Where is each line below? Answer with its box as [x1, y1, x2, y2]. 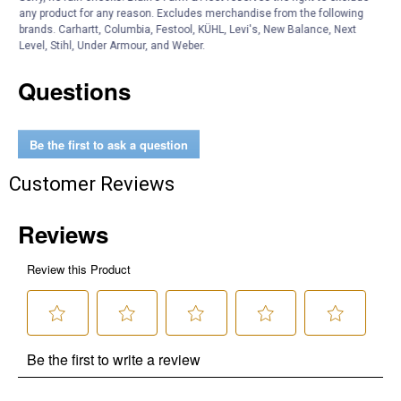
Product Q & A [9, 20, 133, 42]
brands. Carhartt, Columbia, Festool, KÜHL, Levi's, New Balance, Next [19, 22, 357, 36]
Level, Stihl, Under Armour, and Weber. [19, 38, 206, 52]
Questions [18, 74, 131, 107]
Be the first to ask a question [30, 135, 188, 153]
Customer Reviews [9, 173, 175, 195]
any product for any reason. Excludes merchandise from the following [19, 6, 364, 20]
